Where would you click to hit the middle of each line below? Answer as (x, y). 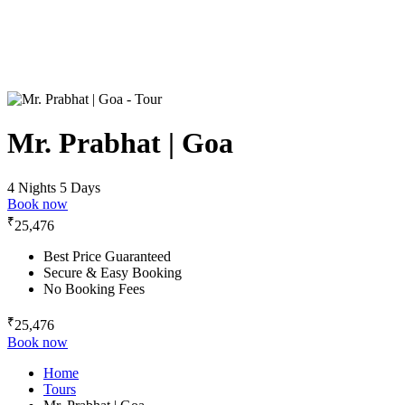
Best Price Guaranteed (107, 257)
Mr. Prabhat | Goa (120, 143)
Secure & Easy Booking (113, 273)
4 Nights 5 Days (54, 187)
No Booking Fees (94, 289)
